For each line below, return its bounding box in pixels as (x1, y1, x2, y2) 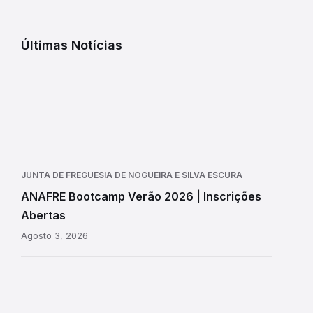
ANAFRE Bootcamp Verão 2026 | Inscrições (21, 189, 261, 204)
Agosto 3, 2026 (21, 230, 88, 242)
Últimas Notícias (21, 38, 122, 53)
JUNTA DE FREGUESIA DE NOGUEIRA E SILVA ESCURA (21, 170, 242, 181)
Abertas (21, 208, 66, 223)
